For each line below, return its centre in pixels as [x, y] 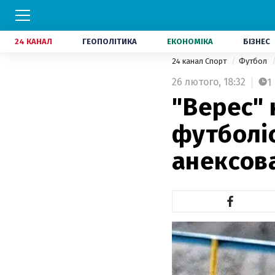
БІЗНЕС [257, 41]
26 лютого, [196, 82]
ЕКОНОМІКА [190, 41]
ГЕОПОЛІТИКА [110, 41]
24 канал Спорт [200, 61]
